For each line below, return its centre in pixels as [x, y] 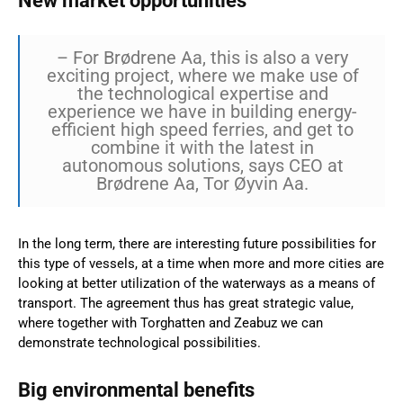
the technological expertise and [202, 93]
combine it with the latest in [202, 147]
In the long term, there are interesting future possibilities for [197, 243]
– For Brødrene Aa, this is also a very [202, 57]
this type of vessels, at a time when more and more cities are [201, 263]
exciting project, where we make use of [202, 75]
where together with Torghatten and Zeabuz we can [170, 322]
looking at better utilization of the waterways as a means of [197, 283]
